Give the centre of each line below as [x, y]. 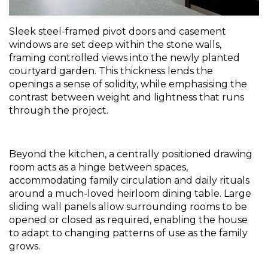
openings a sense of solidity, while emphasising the [128, 84]
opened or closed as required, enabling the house [128, 220]
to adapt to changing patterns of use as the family [128, 233]
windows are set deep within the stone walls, [115, 44]
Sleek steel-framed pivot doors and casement [118, 31]
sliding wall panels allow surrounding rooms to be [128, 206]
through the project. [59, 110]
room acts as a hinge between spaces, [98, 167]
